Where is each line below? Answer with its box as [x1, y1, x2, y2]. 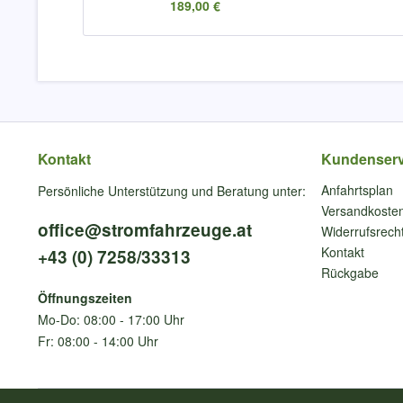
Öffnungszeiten [38, 289, 132, 307]
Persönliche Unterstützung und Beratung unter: [38, 182, 306, 200]
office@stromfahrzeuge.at [38, 218, 252, 242]
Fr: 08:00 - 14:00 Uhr [38, 332, 158, 350]
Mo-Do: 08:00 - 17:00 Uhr [38, 310, 184, 328]
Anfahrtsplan [321, 181, 393, 199]
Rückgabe [321, 264, 379, 282]
